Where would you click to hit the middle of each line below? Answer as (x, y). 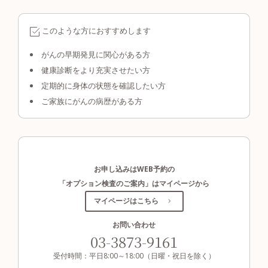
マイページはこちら (126, 201)
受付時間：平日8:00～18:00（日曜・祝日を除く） (134, 255)
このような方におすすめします (96, 31)
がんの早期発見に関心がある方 (95, 54)
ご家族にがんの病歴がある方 (92, 101)
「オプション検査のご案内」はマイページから (134, 183)
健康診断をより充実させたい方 (95, 70)
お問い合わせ (134, 224)
